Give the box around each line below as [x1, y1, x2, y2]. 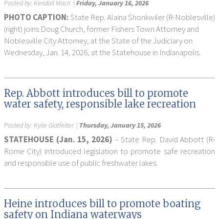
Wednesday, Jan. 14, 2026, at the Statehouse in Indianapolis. [4, 47, 201, 58]
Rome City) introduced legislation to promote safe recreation [4, 146, 215, 156]
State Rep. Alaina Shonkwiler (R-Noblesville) [69, 12, 215, 22]
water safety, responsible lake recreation [4, 98, 196, 110]
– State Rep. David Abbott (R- [114, 134, 216, 145]
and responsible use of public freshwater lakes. [4, 157, 158, 168]
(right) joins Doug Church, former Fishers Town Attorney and [4, 23, 199, 34]
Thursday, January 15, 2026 [79, 121, 161, 130]
